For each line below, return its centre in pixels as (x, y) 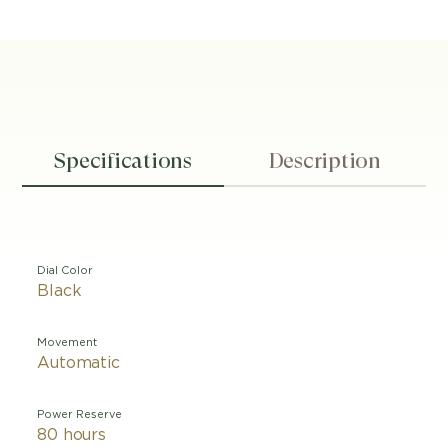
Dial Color (65, 270)
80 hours (71, 435)
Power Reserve (80, 414)
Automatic (78, 363)
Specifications (123, 160)
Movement (67, 342)
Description (324, 160)
